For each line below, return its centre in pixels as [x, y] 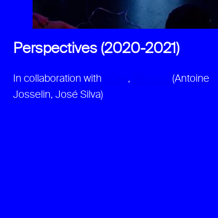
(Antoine [190, 79]
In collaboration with [59, 79]
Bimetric [151, 79]
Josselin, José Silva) [58, 95]
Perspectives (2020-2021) [96, 49]
